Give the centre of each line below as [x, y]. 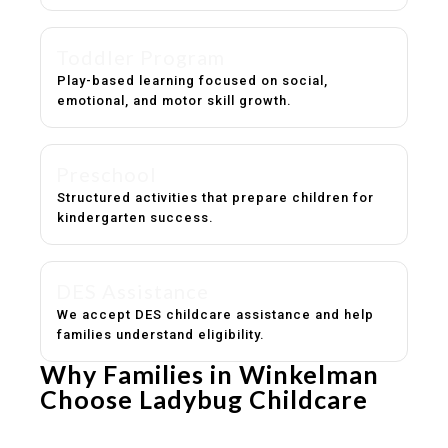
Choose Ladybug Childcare [204, 399]
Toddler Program [140, 57]
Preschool [106, 174]
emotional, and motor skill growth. [174, 100]
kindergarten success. [135, 217]
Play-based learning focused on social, [192, 80]
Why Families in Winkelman [209, 374]
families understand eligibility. [161, 334]
